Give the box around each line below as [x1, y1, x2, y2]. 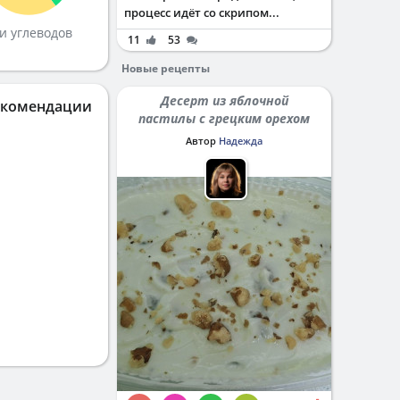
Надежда [219, 134, 262, 147]
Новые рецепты [121, 61, 210, 76]
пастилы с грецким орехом [138, 110, 310, 127]
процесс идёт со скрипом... [124, 4, 279, 21]
